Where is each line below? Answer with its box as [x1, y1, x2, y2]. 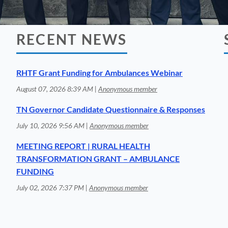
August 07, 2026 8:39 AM [16, 84, 93, 93]
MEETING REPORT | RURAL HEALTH [16, 140, 150, 151]
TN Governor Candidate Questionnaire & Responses [16, 104, 205, 114]
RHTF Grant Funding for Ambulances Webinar [16, 67, 183, 77]
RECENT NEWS [16, 31, 127, 48]
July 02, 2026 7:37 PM [16, 183, 84, 192]
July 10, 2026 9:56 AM [16, 121, 84, 130]
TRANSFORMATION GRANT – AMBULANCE [16, 153, 180, 163]
